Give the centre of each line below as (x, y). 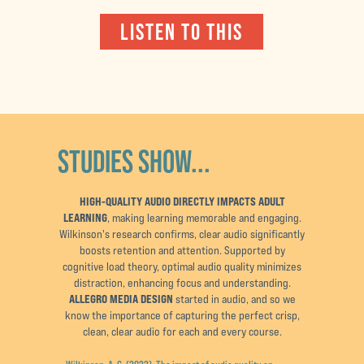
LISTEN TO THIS (182, 32)
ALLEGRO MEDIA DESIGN (121, 299)
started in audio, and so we (234, 299)
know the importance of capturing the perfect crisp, (182, 315)
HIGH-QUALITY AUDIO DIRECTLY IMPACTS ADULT (182, 201)
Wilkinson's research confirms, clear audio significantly (182, 234)
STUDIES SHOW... (134, 161)
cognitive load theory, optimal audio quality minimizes (182, 266)
